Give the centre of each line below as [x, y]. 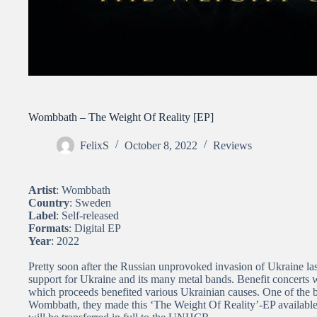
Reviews [232, 145]
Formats [48, 228]
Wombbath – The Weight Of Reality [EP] [121, 117]
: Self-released [87, 215]
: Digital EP [95, 228]
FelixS [94, 145]
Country [49, 202]
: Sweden [90, 202]
